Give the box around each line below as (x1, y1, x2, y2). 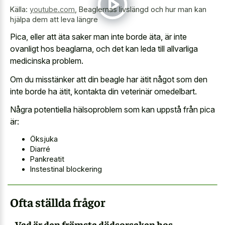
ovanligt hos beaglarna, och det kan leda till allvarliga (10, 44, 198, 54)
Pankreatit (30, 154, 64, 163)
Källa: (10, 5, 30, 14)
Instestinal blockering (30, 164, 102, 173)
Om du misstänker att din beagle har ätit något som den (10, 74, 207, 84)
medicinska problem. (10, 56, 83, 66)
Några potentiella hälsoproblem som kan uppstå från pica (10, 104, 215, 115)
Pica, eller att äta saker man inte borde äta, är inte (10, 32, 187, 42)
